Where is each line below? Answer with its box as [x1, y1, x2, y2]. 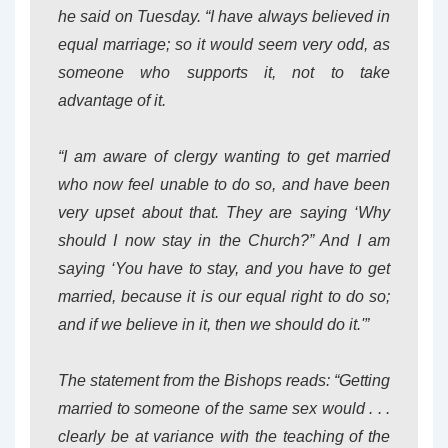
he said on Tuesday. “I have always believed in [58, 8, 390, 25]
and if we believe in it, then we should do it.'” [58, 316, 369, 333]
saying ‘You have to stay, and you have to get [58, 260, 390, 277]
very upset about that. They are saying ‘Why [58, 204, 390, 221]
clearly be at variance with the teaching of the [58, 428, 390, 445]
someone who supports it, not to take [58, 64, 390, 81]
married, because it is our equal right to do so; [58, 288, 390, 305]
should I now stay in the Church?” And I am [58, 232, 390, 249]
